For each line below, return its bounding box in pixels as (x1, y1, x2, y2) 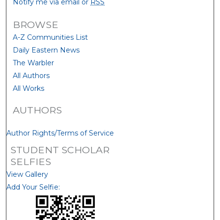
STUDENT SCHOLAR (10, 144, 110, 156)
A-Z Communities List (13, 33, 88, 42)
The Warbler (13, 58, 55, 68)
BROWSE (13, 19, 59, 31)
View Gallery (6, 170, 49, 179)
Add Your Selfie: (6, 183, 60, 192)
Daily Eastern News (13, 46, 80, 55)
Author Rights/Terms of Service (6, 129, 114, 138)
